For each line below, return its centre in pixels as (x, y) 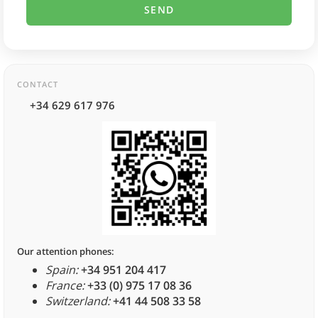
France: (65, 286)
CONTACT (38, 84)
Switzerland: (78, 301)
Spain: (62, 270)
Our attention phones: (66, 252)
